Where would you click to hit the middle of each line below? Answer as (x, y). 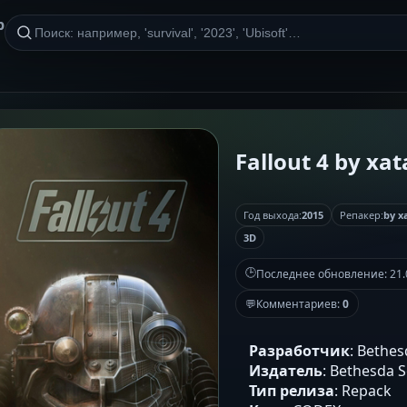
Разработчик (299, 350)
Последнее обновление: (323, 273)
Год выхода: (273, 214)
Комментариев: (299, 303)
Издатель (286, 370)
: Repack (363, 390)
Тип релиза (292, 390)
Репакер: (362, 214)
